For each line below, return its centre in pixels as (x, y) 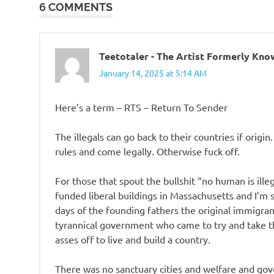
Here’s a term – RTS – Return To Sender (141, 107)
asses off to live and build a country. (133, 239)
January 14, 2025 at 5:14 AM (153, 72)
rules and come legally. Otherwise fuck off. (147, 151)
